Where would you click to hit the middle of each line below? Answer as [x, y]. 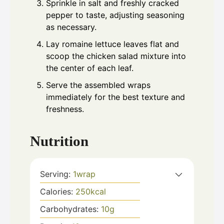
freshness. [65, 109]
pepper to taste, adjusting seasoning [115, 15]
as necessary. [71, 27]
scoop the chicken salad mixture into [116, 56]
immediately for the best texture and [115, 97]
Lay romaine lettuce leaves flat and [112, 44]
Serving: [56, 174]
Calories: [58, 192]
